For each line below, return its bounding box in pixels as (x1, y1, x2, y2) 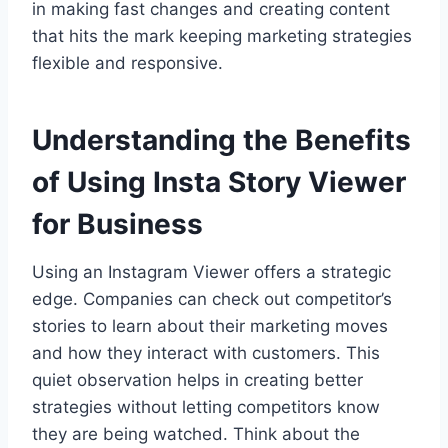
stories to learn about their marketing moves (32, 315, 388, 336)
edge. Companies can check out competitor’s (32, 288, 392, 309)
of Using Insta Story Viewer (32, 164, 406, 199)
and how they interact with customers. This (32, 342, 380, 363)
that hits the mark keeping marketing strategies (32, 25, 412, 46)
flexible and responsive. (32, 52, 223, 73)
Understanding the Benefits (32, 122, 411, 157)
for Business (32, 206, 203, 241)
